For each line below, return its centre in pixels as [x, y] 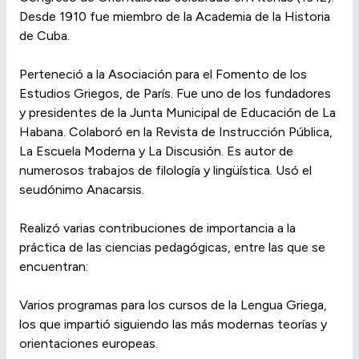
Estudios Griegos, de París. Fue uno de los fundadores [175, 94]
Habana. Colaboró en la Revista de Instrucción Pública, [176, 132]
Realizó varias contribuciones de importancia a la [157, 228]
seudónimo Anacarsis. [82, 190]
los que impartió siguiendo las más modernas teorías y [173, 325]
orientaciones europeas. [89, 344]
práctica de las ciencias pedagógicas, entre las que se [172, 248]
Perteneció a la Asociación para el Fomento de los [163, 75]
